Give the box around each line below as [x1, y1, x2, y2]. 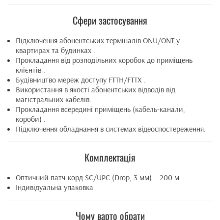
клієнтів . [16, 65, 45, 75]
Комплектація [84, 150, 136, 165]
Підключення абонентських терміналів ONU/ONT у [16, 35, 180, 45]
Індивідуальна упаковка [16, 182, 93, 192]
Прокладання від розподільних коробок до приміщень [16, 55, 192, 65]
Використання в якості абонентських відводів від [16, 84, 175, 94]
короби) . [16, 114, 46, 124]
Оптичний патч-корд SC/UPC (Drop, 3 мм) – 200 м [16, 172, 179, 182]
